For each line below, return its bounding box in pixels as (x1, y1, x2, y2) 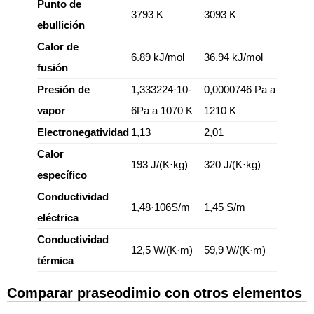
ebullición (37, 19, 85, 31)
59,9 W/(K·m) (204, 244, 266, 256)
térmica (37, 254, 74, 266)
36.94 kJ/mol (204, 51, 263, 63)
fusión (37, 62, 68, 74)
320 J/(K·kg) (204, 158, 261, 170)
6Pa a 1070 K (131, 104, 193, 116)
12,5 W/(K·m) (131, 244, 193, 256)
